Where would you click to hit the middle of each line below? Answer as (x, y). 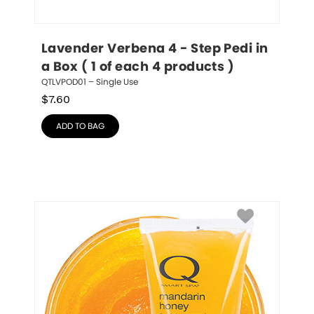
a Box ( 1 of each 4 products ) (138, 67)
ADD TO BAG (80, 126)
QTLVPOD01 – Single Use (90, 82)
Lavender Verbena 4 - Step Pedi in (157, 49)
